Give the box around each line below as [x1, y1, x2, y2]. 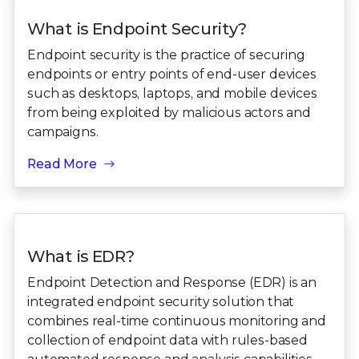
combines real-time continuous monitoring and [27, 313, 326, 329]
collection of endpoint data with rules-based [27, 333, 308, 349]
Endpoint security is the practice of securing [27, 47, 305, 63]
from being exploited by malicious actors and [27, 105, 311, 121]
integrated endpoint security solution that [27, 294, 295, 310]
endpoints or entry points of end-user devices [27, 67, 317, 83]
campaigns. [27, 124, 99, 140]
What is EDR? [27, 247, 135, 267]
